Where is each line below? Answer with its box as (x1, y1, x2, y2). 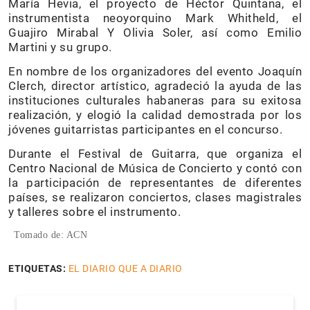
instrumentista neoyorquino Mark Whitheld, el (8, 10, 302, 25)
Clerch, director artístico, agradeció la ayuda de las (8, 78, 302, 93)
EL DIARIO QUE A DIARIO (68, 262, 183, 274)
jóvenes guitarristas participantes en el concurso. (8, 122, 282, 136)
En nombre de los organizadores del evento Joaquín (8, 64, 302, 78)
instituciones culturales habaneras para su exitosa (8, 93, 302, 107)
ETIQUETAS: (8, 262, 66, 274)
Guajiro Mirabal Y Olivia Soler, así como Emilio (8, 25, 302, 39)
